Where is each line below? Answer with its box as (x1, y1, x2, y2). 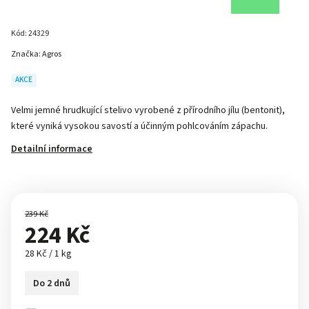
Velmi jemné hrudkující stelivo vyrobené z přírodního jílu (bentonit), (11, 103, 285, 117)
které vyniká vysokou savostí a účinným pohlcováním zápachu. (11, 119, 268, 133)
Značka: (11, 48, 42, 60)
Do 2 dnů (33, 276, 70, 290)
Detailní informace (11, 142, 92, 156)
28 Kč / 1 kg (25, 247, 72, 261)
